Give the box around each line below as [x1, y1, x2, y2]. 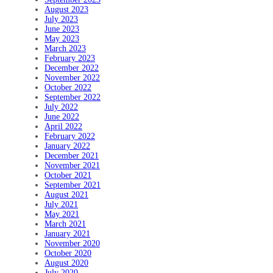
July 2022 [44, 102, 78, 112]
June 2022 [44, 112, 79, 121]
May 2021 [44, 209, 79, 219]
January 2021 [44, 229, 90, 238]
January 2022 [44, 141, 90, 151]
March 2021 [44, 219, 86, 229]
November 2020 [44, 238, 100, 248]
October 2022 [44, 82, 91, 92]
